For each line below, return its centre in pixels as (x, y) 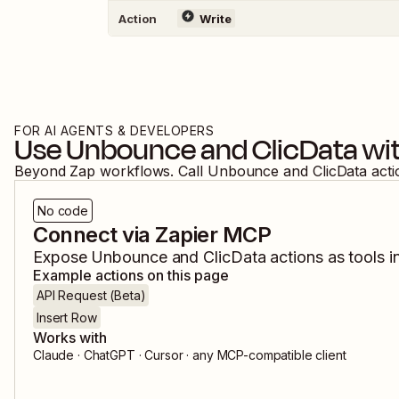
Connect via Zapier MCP (152, 235)
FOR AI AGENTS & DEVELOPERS (114, 130)
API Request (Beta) (91, 295)
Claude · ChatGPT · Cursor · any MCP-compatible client (190, 355)
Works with (70, 338)
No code (63, 211)
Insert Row (67, 318)
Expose (62, 257)
